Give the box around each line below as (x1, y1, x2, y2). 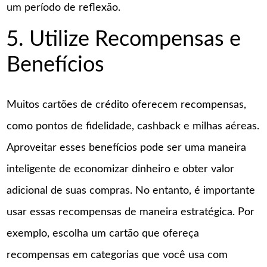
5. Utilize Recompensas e (7, 28, 241, 50)
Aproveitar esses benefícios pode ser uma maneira (7, 142, 247, 153)
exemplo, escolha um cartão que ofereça (7, 228, 200, 239)
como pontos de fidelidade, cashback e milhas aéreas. (7, 120, 260, 132)
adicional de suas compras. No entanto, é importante (7, 185, 256, 196)
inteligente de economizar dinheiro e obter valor (7, 163, 235, 175)
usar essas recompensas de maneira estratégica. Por (7, 206, 255, 218)
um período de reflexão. (7, 2, 121, 14)
